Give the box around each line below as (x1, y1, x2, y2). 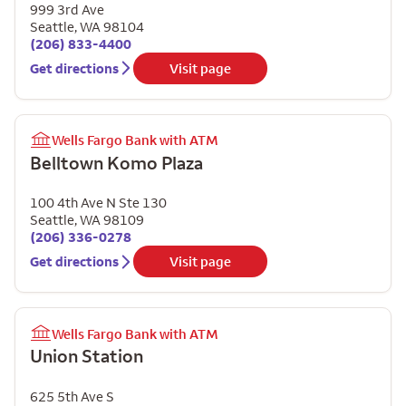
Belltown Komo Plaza (30, 150, 203, 174)
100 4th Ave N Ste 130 (30, 194, 167, 211)
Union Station (30, 344, 143, 367)
